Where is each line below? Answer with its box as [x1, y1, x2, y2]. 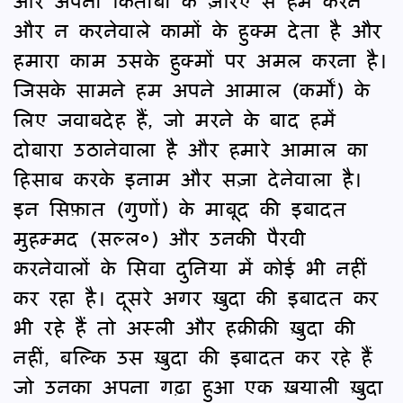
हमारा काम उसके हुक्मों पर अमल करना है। [13, 42, 387, 76]
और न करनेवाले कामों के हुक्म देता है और [13, 13, 382, 47]
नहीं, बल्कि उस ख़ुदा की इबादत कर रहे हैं [13, 339, 373, 373]
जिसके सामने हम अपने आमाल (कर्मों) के [13, 72, 371, 106]
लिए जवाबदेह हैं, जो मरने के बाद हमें [13, 102, 336, 136]
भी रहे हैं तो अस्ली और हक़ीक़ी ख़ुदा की [13, 309, 355, 344]
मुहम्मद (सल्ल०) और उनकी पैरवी [13, 220, 307, 255]
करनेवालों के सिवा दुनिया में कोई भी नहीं [13, 250, 367, 284]
